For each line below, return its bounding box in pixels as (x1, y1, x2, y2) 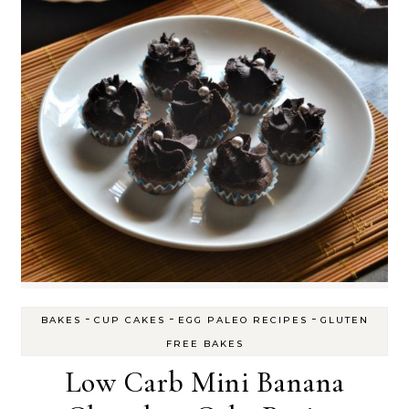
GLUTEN (320, 314, 369, 327)
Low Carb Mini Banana (64, 364, 345, 401)
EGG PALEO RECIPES (177, 314, 308, 327)
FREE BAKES (165, 338, 244, 351)
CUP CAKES (93, 314, 165, 327)
